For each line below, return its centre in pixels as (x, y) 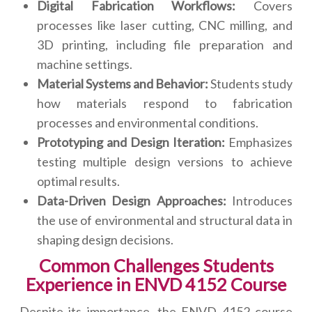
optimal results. (78, 181)
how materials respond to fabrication (165, 103)
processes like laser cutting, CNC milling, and (165, 25)
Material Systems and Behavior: (123, 84)
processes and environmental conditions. (148, 123)
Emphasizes (259, 142)
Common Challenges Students (156, 266)
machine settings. (85, 64)
